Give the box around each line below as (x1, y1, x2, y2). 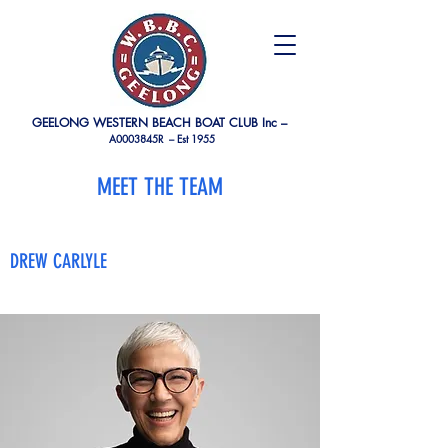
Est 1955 (176, 131, 215, 146)
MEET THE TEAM (97, 173, 223, 201)
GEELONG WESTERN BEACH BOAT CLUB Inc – (32, 114, 287, 131)
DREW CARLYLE (10, 249, 107, 273)
